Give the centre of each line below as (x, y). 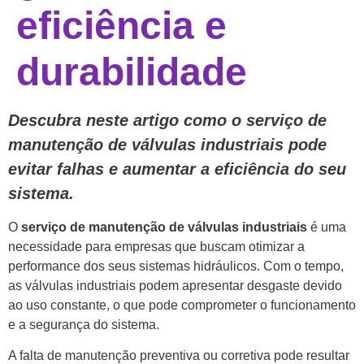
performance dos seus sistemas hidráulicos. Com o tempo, (176, 266)
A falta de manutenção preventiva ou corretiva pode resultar (179, 355)
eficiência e (121, 26)
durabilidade (132, 72)
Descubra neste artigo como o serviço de (167, 121)
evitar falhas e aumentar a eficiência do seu (177, 169)
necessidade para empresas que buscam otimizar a (156, 246)
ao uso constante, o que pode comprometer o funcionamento (182, 305)
